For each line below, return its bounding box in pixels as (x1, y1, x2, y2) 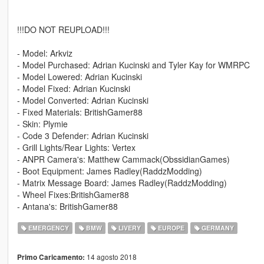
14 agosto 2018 (84, 252, 137, 262)
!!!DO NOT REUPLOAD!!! (16, 24, 110, 36)
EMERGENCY (27, 223, 70, 233)
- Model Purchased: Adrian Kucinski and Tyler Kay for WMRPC (16, 59, 250, 71)
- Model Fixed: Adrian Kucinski (16, 82, 130, 95)
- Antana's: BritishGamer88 (16, 200, 118, 213)
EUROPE (156, 223, 184, 233)
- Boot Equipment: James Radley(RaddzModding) (16, 165, 202, 177)
